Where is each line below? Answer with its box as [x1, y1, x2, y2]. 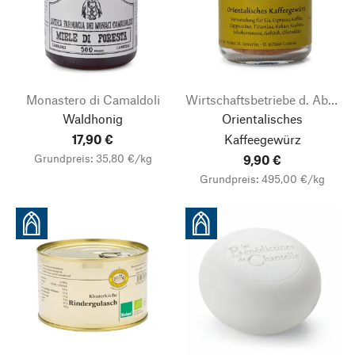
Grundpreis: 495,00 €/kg [200, 172, 325, 185]
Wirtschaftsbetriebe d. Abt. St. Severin [328, 92, 338, 107]
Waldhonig [63, 111, 123, 126]
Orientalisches [222, 111, 303, 126]
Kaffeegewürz [223, 132, 301, 147]
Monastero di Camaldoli [25, 92, 160, 107]
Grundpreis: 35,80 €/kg [33, 151, 152, 165]
